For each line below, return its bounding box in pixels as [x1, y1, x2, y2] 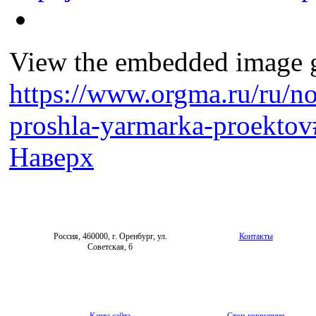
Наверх [9, 142, 94, 173]
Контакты [238, 231, 273, 242]
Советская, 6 [87, 242, 133, 253]
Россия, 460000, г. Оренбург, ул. [53, 231, 167, 242]
